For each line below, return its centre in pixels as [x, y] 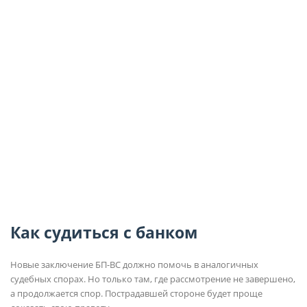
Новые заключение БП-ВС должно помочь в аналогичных [134, 264]
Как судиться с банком [104, 233]
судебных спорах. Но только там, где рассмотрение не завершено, [153, 279]
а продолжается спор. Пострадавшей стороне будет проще [136, 293]
